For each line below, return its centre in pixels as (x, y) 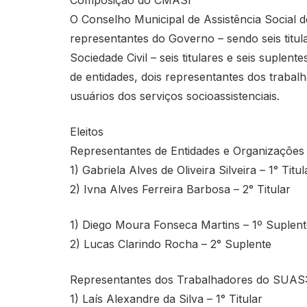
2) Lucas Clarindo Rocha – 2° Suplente (171, 244)
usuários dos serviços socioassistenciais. (175, 96)
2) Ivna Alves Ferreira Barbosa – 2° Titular (180, 189)
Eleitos (87, 132)
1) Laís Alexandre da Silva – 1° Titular (166, 299)
